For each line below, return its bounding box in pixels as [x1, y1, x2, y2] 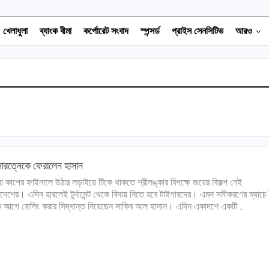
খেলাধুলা [3, 25, 28, 37]
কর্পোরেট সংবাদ [83, 25, 128, 37]
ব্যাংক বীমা [40, 25, 71, 37]
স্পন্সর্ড [141, 25, 160, 37]
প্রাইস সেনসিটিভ [172, 25, 223, 37]
